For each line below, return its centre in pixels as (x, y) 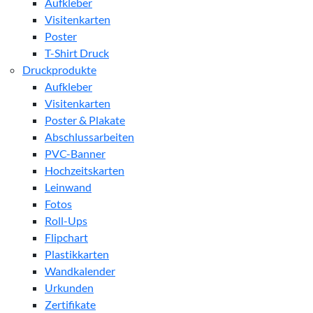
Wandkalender (80, 270)
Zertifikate (70, 304)
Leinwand (68, 187)
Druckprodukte (59, 69)
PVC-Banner (75, 153)
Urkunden (69, 287)
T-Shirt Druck (77, 52)
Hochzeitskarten (85, 170)
